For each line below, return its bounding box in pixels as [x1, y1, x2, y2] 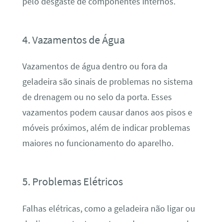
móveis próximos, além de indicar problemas [22, 122, 190, 134]
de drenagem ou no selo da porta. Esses [22, 92, 172, 103]
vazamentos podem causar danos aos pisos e [22, 107, 192, 118]
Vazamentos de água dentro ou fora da [22, 61, 167, 72]
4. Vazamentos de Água [22, 33, 125, 47]
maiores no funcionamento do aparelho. [22, 138, 173, 149]
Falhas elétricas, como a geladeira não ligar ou [22, 203, 195, 214]
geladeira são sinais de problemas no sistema [22, 76, 193, 88]
